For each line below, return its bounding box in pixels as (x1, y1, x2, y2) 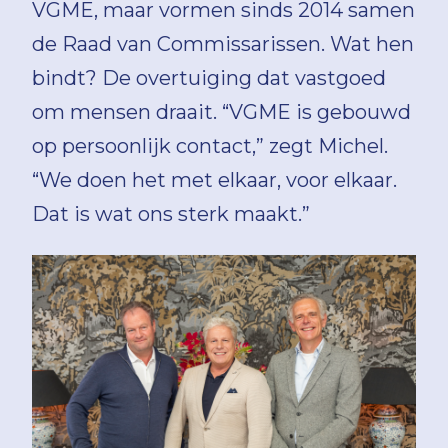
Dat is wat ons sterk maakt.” (32, 202, 310, 226)
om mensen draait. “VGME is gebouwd (32, 100, 411, 124)
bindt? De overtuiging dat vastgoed (32, 66, 386, 90)
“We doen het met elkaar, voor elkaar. (32, 168, 397, 192)
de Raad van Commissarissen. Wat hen (32, 32, 414, 56)
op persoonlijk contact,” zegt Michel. (32, 134, 388, 158)
